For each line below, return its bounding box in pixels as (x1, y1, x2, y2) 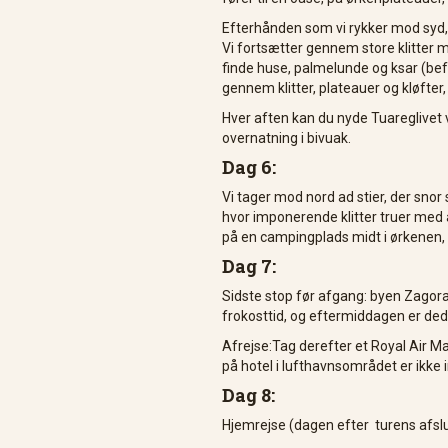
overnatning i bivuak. (222, 130, 351, 146)
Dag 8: (222, 383, 275, 407)
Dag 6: (222, 155, 276, 179)
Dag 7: (222, 254, 280, 278)
